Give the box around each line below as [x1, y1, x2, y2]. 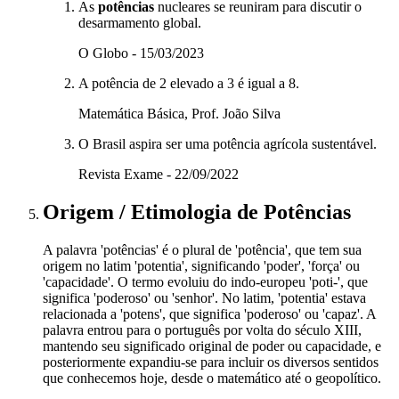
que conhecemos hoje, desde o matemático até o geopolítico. [43, 370, 381, 386]
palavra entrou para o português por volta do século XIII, [43, 322, 362, 338]
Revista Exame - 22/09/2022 [78, 167, 239, 183]
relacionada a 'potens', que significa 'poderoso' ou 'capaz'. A [43, 305, 376, 322]
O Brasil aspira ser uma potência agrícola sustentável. [78, 136, 377, 152]
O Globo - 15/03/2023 [78, 45, 204, 61]
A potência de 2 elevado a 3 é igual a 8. [78, 76, 299, 92]
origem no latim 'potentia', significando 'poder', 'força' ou [43, 257, 360, 273]
